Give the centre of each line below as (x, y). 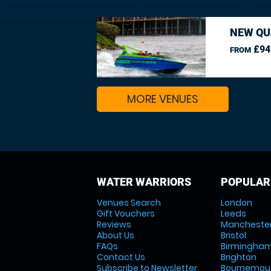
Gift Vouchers (126, 214)
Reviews (114, 224)
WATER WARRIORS (144, 182)
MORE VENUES (163, 99)
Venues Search (129, 203)
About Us (116, 235)
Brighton (238, 257)
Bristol (233, 235)
